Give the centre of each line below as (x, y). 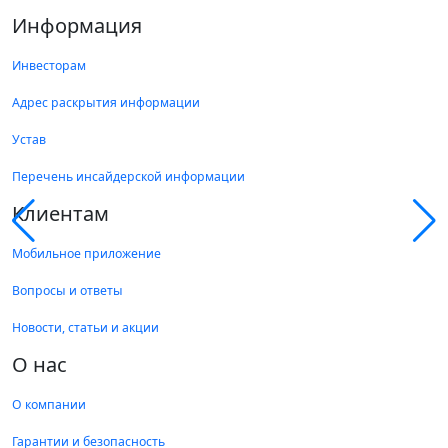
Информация (77, 26)
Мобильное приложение (86, 254)
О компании (49, 405)
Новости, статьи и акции (85, 328)
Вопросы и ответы (67, 291)
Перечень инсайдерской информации (128, 177)
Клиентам (60, 214)
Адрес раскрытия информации (106, 103)
